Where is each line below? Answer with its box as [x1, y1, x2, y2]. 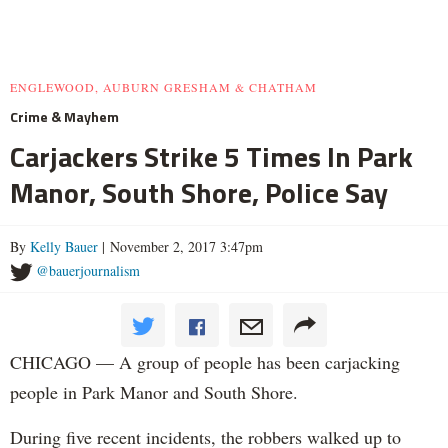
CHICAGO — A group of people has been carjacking [10, 349, 400, 374]
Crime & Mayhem [10, 105, 119, 127]
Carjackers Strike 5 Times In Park [10, 134, 413, 178]
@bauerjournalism [36, 260, 140, 280]
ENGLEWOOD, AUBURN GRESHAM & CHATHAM [10, 78, 317, 95]
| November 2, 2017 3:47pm [98, 236, 263, 256]
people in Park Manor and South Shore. [10, 379, 298, 404]
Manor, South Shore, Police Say [10, 170, 388, 214]
